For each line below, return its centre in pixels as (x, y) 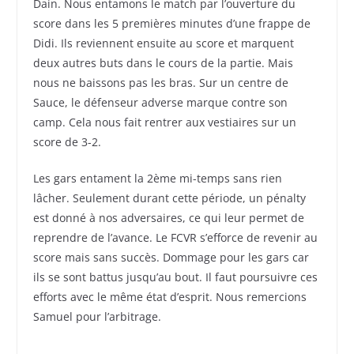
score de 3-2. (68, 142)
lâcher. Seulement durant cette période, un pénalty (170, 198)
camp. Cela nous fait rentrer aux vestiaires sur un (165, 122)
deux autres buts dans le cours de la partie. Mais (164, 63)
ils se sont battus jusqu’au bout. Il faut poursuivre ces (176, 277)
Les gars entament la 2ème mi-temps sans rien (158, 179)
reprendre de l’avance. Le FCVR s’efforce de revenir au (176, 238)
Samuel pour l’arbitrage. (98, 317)
